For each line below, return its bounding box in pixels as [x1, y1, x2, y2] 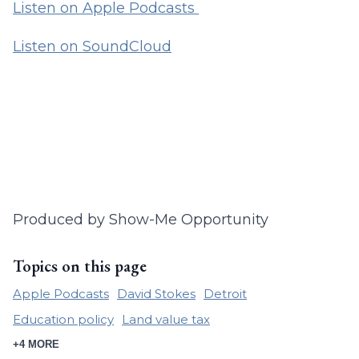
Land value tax [122, 312, 210, 327]
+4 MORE [13, 338, 59, 350]
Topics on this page [13, 256, 147, 276]
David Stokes [117, 286, 196, 301]
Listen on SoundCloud [13, 38, 171, 55]
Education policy [13, 312, 114, 327]
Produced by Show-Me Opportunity [13, 211, 268, 228]
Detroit [204, 286, 247, 301]
